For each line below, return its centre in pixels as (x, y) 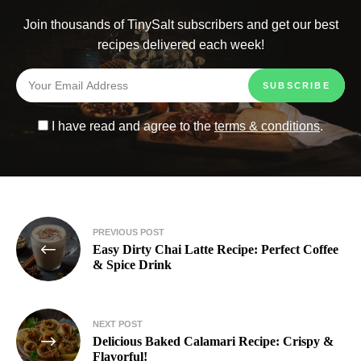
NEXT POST (118, 324)
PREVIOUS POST (129, 232)
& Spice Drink (132, 264)
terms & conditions (267, 126)
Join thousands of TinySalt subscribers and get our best (180, 24)
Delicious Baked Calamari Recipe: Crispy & (213, 341)
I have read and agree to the (131, 126)
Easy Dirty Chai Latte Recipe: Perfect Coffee (216, 249)
